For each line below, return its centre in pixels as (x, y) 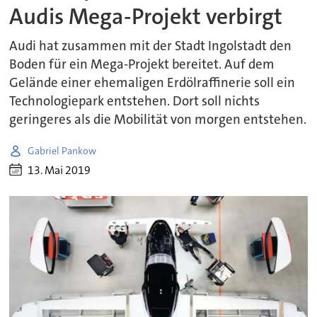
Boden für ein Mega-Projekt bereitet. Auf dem (142, 65)
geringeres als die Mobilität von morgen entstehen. (158, 120)
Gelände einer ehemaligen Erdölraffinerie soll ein (152, 83)
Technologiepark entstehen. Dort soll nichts (135, 102)
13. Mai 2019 (59, 170)
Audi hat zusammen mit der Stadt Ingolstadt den (151, 46)
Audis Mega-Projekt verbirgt (146, 16)
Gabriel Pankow (62, 150)
